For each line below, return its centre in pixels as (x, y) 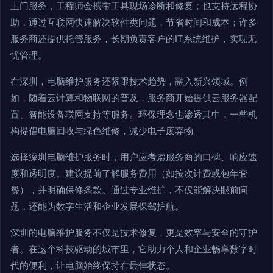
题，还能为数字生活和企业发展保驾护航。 (97, 207)
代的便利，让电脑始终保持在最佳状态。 (93, 266)
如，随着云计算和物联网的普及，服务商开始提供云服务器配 (134, 98)
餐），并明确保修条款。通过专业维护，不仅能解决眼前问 (129, 190)
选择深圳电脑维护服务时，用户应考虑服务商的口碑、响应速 (134, 157)
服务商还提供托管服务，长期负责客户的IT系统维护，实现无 (133, 39)
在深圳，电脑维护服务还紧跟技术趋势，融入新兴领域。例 (129, 82)
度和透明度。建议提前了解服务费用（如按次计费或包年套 (129, 174)
